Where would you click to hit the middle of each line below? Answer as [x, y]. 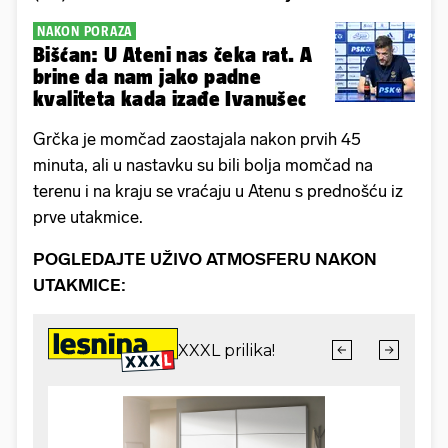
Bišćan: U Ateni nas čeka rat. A [173, 54]
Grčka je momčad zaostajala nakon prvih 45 [197, 138]
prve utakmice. [88, 216]
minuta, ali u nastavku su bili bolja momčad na [203, 164]
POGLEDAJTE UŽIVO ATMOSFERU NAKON [205, 258]
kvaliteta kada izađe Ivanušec [170, 98]
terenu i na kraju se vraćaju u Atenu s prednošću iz [218, 190]
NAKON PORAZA [84, 30]
